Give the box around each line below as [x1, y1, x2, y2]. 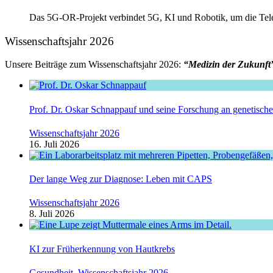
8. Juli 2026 [29, 208, 74, 219]
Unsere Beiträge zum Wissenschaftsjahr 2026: [5, 59, 183, 70]
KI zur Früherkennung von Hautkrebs [29, 243, 175, 254]
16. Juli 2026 [29, 138, 79, 149]
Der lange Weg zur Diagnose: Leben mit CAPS [29, 174, 212, 185]
